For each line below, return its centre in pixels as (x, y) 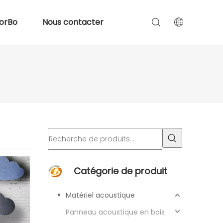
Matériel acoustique (100, 195)
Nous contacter (73, 22)
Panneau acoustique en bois (115, 212)
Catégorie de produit (120, 171)
